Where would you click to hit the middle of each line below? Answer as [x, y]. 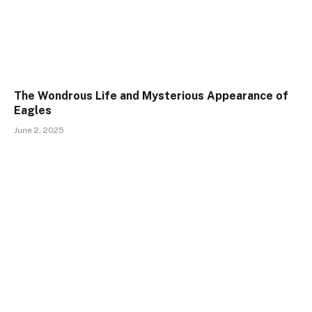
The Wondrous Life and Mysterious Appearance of [151, 95]
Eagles [33, 110]
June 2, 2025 [39, 130]
